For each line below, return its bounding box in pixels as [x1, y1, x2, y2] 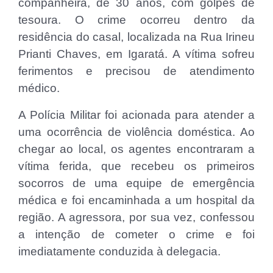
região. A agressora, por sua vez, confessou [18, 211, 255, 224]
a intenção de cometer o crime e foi [18, 228, 255, 241]
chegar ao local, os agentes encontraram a [18, 143, 255, 156]
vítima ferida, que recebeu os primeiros [18, 160, 255, 173]
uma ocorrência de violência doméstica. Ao [18, 126, 255, 139]
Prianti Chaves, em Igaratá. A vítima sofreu [18, 48, 255, 61]
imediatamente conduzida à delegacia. [18, 245, 221, 258]
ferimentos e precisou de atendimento [18, 65, 255, 78]
